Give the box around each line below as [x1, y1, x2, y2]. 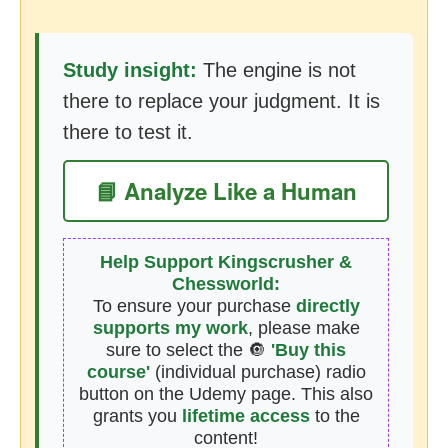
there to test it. [63, 121, 193, 143]
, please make [247, 318, 360, 338]
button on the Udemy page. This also [79, 384, 373, 404]
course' [86, 362, 150, 382]
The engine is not [197, 59, 356, 81]
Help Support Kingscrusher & [100, 252, 352, 272]
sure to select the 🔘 [106, 340, 271, 360]
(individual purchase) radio [149, 362, 366, 382]
